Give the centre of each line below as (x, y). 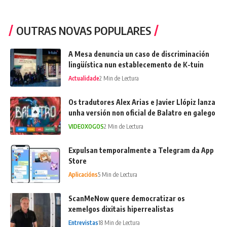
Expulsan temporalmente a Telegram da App (141, 150)
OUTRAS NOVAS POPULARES (84, 31)
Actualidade (84, 79)
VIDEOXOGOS (86, 127)
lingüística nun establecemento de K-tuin (136, 65)
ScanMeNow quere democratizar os (127, 199)
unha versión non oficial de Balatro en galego (142, 113)
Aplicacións (83, 175)
